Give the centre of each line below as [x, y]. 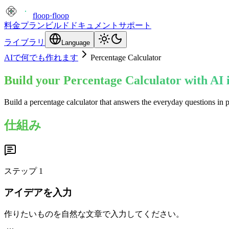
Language [76, 43]
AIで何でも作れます [41, 58]
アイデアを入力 [38, 193]
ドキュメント [94, 25]
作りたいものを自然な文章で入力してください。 [94, 214]
